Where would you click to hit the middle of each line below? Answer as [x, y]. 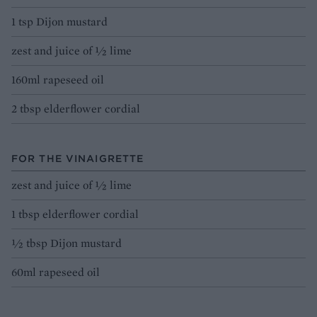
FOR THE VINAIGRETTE [78, 158]
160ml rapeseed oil [58, 79]
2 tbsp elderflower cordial [76, 108]
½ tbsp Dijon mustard [67, 243]
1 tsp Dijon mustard [59, 21]
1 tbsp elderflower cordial [75, 214]
